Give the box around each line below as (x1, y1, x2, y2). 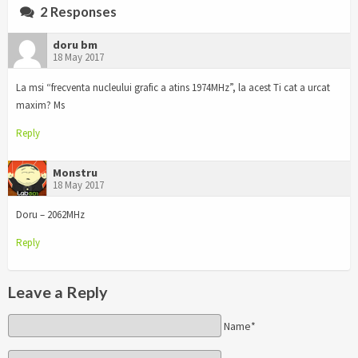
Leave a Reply (8, 282, 108, 302)
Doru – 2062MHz (16, 208, 85, 222)
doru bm (53, 37, 97, 52)
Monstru (53, 165, 97, 180)
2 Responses (38, 3, 117, 20)
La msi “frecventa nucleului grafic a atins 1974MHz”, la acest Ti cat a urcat (16, 80, 330, 94)
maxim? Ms (16, 97, 65, 112)
